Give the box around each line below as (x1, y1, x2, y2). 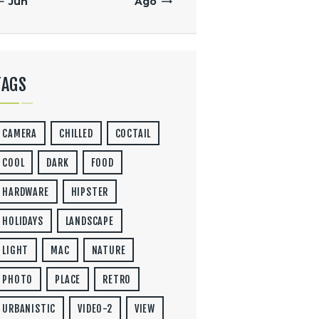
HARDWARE (2, 186, 49, 199)
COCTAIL (115, 127, 152, 140)
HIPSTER (70, 186, 109, 199)
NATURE (91, 244, 126, 257)
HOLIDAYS (2, 215, 43, 228)
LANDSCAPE (65, 215, 114, 228)
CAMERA (2, 127, 37, 140)
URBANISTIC (2, 303, 56, 315)
